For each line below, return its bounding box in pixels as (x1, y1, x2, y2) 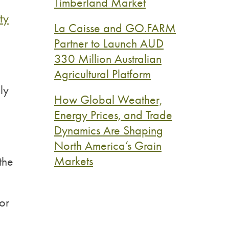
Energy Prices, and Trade (54, 107, 172, 122)
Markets (54, 153, 93, 168)
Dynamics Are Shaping (54, 123, 163, 138)
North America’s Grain (54, 138, 162, 153)
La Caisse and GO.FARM (54, 20, 176, 35)
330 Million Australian (54, 51, 162, 66)
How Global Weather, (54, 92, 162, 107)
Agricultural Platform (54, 66, 151, 81)
